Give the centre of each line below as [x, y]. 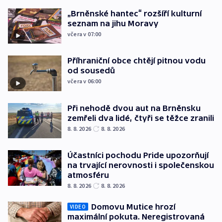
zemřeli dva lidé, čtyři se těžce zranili [141, 118]
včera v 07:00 [84, 34]
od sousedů [91, 71]
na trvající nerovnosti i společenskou [141, 165]
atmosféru [88, 175]
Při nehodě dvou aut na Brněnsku [134, 108]
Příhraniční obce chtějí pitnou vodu [137, 61]
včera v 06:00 [84, 81]
